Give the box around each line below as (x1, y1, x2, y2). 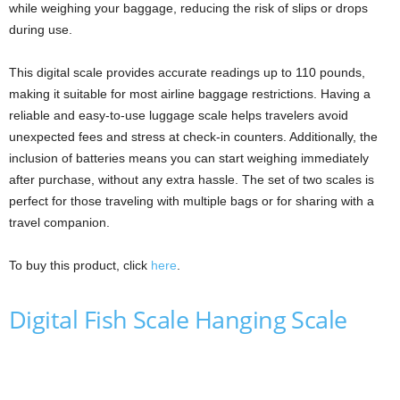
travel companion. (9, 214, 110, 229)
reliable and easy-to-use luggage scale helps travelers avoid (9, 107, 348, 122)
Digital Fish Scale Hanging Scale (9, 302, 347, 336)
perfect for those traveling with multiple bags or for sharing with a (9, 193, 374, 208)
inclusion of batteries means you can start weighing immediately (9, 150, 369, 165)
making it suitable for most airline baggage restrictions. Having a (9, 86, 371, 101)
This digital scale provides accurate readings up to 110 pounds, (9, 64, 365, 79)
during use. (9, 21, 72, 37)
